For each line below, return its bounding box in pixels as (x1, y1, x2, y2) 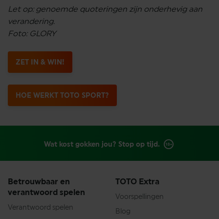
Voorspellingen (115, 193, 164, 201)
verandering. (8, 17, 55, 26)
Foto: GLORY (8, 29, 56, 39)
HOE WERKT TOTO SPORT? (16, 91, 109, 100)
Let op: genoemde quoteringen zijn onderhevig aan (8, 4, 202, 14)
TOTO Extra (115, 177, 159, 187)
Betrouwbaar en (8, 177, 70, 187)
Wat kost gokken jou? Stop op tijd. (44, 140, 160, 148)
